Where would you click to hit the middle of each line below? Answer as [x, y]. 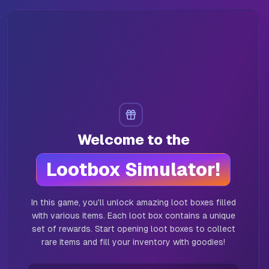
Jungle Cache [223, 107]
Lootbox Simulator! [134, 169]
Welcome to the [133, 139]
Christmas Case [131, 107]
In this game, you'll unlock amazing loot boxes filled [133, 202]
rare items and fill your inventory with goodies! [134, 242]
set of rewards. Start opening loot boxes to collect [133, 228]
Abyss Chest [42, 107]
